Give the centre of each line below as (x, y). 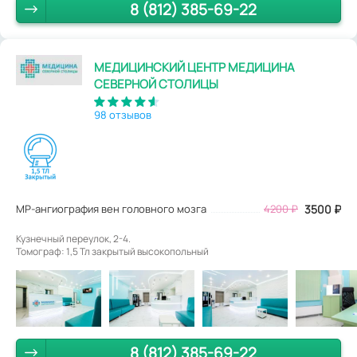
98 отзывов (122, 114)
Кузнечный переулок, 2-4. (73, 238)
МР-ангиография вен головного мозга (111, 208)
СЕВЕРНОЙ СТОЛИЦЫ (156, 84)
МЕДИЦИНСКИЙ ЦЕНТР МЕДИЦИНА (194, 67)
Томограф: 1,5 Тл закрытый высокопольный (112, 251)
